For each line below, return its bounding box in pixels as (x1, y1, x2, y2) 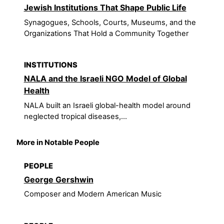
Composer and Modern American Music (23, 189, 161, 199)
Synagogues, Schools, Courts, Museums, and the (23, 17, 196, 27)
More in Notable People (16, 138, 100, 147)
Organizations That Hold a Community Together (23, 28, 188, 38)
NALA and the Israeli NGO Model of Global (23, 73, 187, 84)
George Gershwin (23, 174, 93, 184)
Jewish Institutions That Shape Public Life (23, 2, 186, 13)
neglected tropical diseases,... (23, 111, 127, 121)
